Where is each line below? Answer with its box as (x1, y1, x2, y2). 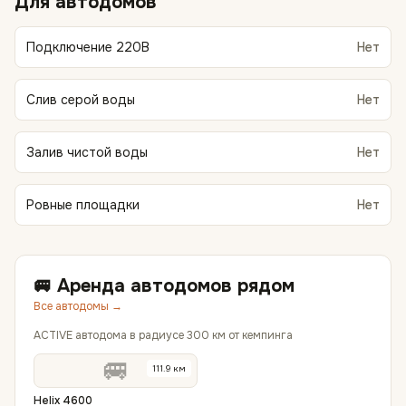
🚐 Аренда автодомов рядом (34, 275, 295, 297)
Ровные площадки (26, 197, 140, 213)
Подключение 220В (26, 39, 150, 55)
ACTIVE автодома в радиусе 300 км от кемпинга (34, 328, 293, 343)
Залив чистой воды (26, 144, 148, 160)
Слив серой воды (26, 92, 135, 108)
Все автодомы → (34, 299, 122, 314)
